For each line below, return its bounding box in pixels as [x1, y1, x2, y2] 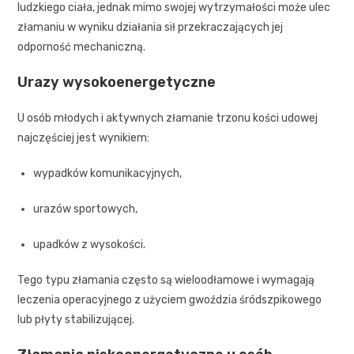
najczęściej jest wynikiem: [17, 130, 150, 145]
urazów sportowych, [33, 201, 138, 216]
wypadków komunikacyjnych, [33, 166, 183, 180]
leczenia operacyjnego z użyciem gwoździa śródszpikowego [17, 292, 322, 307]
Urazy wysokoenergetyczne [17, 73, 217, 91]
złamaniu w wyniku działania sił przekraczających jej [17, 20, 284, 34]
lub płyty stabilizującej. [17, 312, 135, 326]
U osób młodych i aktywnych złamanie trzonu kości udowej [17, 111, 318, 125]
